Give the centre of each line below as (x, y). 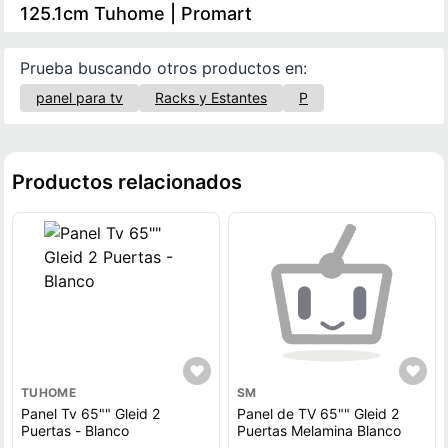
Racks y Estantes (211, 97)
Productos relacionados (127, 182)
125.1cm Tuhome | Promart (136, 13)
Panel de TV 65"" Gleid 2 (317, 413)
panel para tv (79, 97)
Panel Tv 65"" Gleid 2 (90, 413)
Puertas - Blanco (75, 430)
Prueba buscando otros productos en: (163, 68)
